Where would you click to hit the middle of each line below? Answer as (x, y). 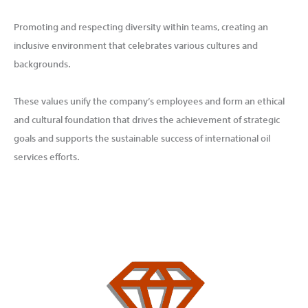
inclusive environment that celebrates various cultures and (136, 44)
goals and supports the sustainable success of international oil (142, 137)
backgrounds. (42, 63)
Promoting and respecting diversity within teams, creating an (141, 25)
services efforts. (47, 155)
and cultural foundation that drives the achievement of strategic (147, 118)
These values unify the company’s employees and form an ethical (149, 100)
